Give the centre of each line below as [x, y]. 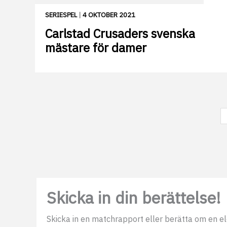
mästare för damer [96, 48]
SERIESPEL [61, 15]
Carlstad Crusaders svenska [120, 34]
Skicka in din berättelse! [134, 198]
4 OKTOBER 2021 [109, 15]
